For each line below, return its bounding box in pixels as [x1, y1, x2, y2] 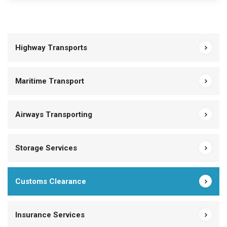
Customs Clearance [15, 177, 86, 186]
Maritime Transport [15, 77, 84, 86]
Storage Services [15, 143, 77, 153]
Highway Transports [15, 43, 87, 53]
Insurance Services [15, 210, 85, 220]
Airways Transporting [15, 110, 92, 120]
